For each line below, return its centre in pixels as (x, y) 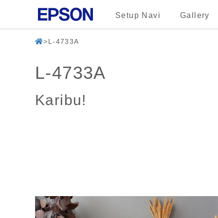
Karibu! (61, 100)
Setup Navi (138, 15)
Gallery (195, 15)
